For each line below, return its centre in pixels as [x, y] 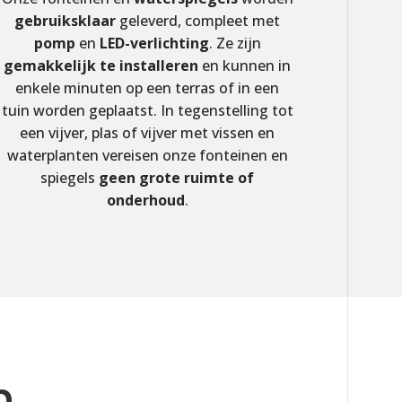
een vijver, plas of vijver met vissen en [148, 133]
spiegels [70, 178]
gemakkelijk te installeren [101, 66]
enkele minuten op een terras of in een [148, 88]
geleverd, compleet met [198, 21]
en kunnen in [245, 66]
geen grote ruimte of [177, 178]
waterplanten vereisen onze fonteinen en [147, 156]
